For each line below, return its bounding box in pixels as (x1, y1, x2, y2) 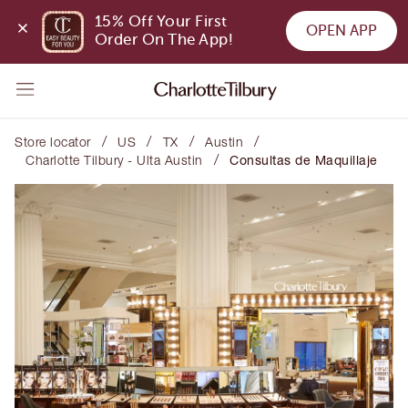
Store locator (15, 134, 91, 149)
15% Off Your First (94, 13, 228, 31)
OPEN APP (305, 22, 377, 39)
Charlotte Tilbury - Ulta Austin (25, 152, 203, 168)
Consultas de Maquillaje (229, 152, 378, 168)
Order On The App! (94, 31, 234, 49)
